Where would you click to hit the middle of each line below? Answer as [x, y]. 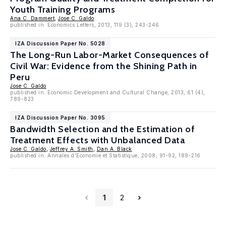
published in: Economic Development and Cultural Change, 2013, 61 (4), [108, 92]
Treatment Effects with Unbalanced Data [98, 140]
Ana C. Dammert [32, 18]
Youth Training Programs [63, 10]
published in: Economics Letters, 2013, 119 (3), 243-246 [85, 25]
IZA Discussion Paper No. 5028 [60, 43]
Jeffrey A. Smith [71, 149]
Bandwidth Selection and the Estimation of [103, 129]
